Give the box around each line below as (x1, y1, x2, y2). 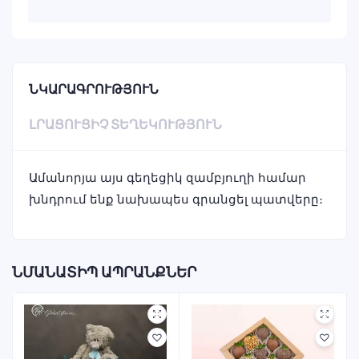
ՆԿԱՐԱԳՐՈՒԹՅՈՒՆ (29, 81, 159, 97)
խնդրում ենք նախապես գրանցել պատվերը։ (29, 192, 323, 207)
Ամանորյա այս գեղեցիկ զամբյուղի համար (29, 170, 306, 185)
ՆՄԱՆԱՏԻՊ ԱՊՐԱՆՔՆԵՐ (12, 263, 196, 280)
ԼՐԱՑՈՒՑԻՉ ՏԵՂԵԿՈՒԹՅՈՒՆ (29, 116, 222, 132)
